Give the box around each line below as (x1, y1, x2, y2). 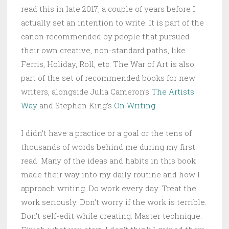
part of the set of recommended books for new (21, 72, 195, 83)
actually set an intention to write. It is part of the (21, 17, 204, 28)
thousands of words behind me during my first (21, 141, 195, 152)
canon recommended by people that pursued (21, 31, 190, 41)
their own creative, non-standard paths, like (21, 44, 186, 55)
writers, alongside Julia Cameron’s (21, 86, 151, 97)
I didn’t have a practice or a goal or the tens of (21, 127, 192, 138)
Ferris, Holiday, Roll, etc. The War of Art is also (21, 58, 194, 69)
